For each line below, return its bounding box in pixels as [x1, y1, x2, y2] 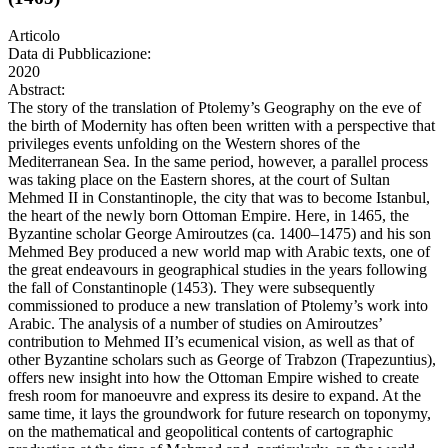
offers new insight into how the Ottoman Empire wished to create [8, 369, 419, 387]
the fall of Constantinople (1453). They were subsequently [8, 279, 375, 297]
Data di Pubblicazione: [8, 45, 151, 63]
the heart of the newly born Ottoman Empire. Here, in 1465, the [8, 207, 409, 225]
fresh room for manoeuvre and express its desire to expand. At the [8, 387, 421, 405]
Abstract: [8, 81, 65, 99]
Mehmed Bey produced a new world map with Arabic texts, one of [8, 243, 430, 261]
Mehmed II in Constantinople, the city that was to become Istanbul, [8, 189, 430, 207]
